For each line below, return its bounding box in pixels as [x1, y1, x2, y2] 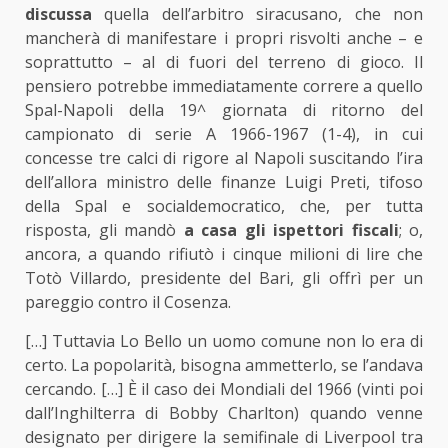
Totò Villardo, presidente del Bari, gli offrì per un [25, 267, 423, 290]
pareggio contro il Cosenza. [25, 291, 231, 314]
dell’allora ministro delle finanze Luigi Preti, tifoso [25, 171, 423, 194]
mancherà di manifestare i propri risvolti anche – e [25, 27, 423, 50]
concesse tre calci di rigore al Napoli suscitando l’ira [25, 147, 423, 170]
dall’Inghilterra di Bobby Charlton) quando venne [25, 402, 423, 425]
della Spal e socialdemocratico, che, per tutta [25, 195, 423, 218]
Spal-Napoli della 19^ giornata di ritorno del [25, 99, 423, 122]
